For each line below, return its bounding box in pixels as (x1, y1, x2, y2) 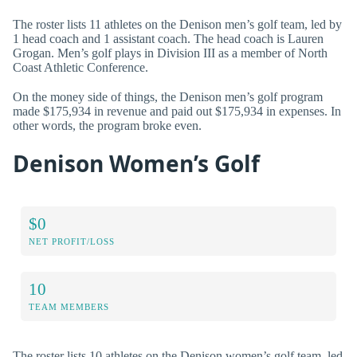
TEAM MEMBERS (29, 302, 109, 312)
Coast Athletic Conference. (13, 60, 148, 74)
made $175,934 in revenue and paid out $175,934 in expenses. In (13, 104, 341, 118)
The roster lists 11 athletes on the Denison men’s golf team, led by (13, 17, 342, 31)
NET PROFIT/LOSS (29, 237, 115, 247)
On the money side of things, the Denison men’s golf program (13, 89, 323, 104)
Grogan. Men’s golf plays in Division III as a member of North (13, 45, 328, 60)
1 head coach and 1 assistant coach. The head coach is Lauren (13, 31, 324, 45)
